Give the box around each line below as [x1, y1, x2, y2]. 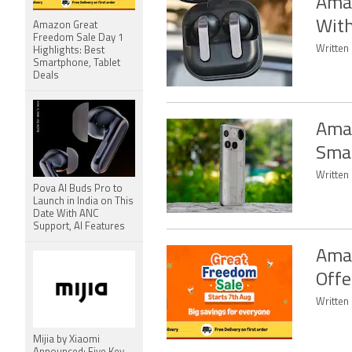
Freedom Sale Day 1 [33, 33, 123, 43]
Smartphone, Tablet [33, 58, 120, 68]
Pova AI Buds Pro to [33, 184, 123, 194]
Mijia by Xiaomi [33, 335, 100, 345]
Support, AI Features [33, 222, 125, 232]
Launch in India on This [33, 196, 134, 207]
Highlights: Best [33, 46, 104, 56]
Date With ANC [33, 209, 99, 219]
